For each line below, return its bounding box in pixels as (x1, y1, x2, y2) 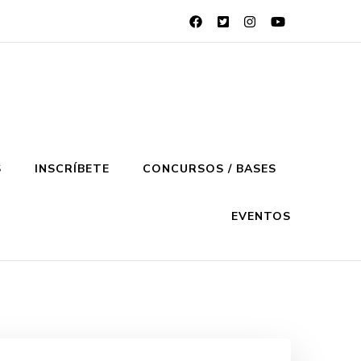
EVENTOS (231, 208, 291, 224)
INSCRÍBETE (35, 160, 110, 176)
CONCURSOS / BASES (143, 160, 276, 176)
